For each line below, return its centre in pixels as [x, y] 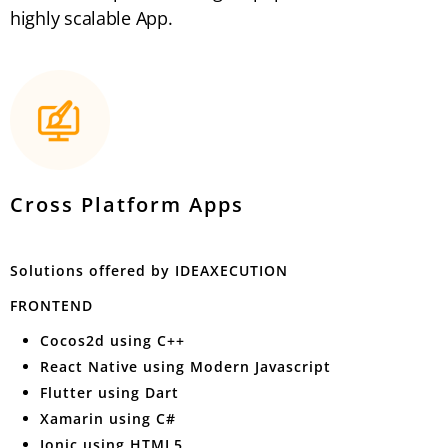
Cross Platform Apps [127, 204]
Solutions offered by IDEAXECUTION [149, 270]
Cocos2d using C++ [112, 340]
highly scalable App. [91, 18]
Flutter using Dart [109, 392]
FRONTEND [51, 305]
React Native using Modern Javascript [185, 366]
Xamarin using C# [108, 418]
